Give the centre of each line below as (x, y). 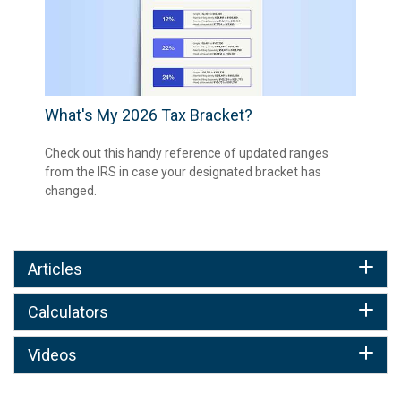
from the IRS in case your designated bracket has (183, 172)
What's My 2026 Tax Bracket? (149, 115)
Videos (52, 355)
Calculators (68, 312)
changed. (71, 191)
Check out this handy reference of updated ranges (187, 154)
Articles (55, 269)
